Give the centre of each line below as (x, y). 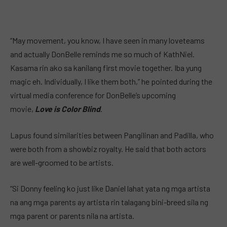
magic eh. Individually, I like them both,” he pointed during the (111, 82)
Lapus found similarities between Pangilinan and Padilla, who (112, 135)
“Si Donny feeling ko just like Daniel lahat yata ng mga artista (110, 188)
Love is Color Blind (68, 109)
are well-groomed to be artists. (62, 162)
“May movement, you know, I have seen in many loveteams (107, 41)
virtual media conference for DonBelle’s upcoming (93, 95)
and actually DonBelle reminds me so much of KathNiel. (102, 54)
